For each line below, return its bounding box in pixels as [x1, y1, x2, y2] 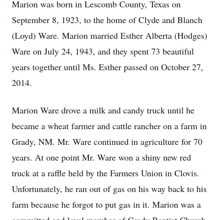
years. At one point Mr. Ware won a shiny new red [12, 151, 191, 163]
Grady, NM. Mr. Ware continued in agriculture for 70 [12, 136, 202, 147]
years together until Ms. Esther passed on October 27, [12, 61, 203, 73]
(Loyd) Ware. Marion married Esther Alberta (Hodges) [12, 29, 207, 41]
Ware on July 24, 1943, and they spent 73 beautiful [12, 45, 194, 57]
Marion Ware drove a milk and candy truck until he [12, 104, 194, 116]
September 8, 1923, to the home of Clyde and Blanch [12, 14, 202, 26]
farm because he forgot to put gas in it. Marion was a [12, 198, 201, 210]
